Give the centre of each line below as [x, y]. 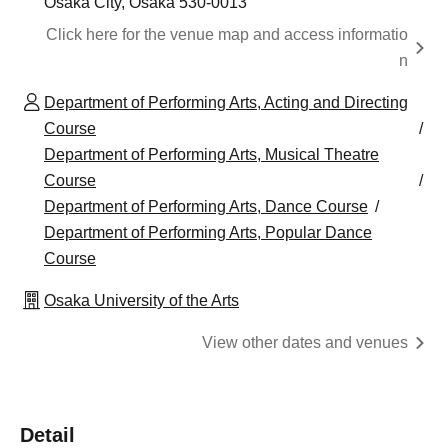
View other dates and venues [305, 343]
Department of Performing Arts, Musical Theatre [211, 155]
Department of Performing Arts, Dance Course [206, 207]
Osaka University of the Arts [141, 301]
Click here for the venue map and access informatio [227, 35]
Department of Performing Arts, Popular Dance [208, 233]
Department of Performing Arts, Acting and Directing [226, 103]
